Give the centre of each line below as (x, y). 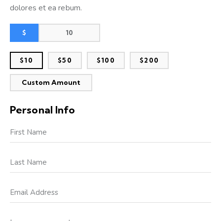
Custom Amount (51, 83)
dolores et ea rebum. (46, 8)
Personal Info (43, 110)
